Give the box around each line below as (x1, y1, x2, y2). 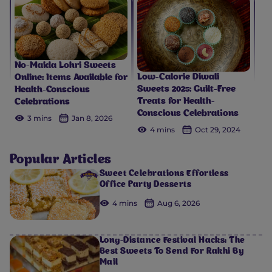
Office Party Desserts (100, 181, 192, 190)
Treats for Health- (137, 97, 215, 107)
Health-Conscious (15, 85, 90, 95)
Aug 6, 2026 (157, 199, 200, 208)
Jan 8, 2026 (72, 113, 112, 123)
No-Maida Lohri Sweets (15, 61, 116, 70)
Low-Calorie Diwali (137, 73, 219, 83)
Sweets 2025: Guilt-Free (137, 85, 236, 95)
